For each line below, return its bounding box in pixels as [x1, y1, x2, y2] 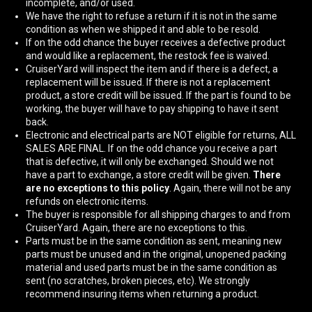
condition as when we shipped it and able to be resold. [26, 23, 263, 35]
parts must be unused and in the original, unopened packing [26, 248, 287, 260]
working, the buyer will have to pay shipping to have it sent [26, 102, 279, 114]
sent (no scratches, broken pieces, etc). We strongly [26, 274, 251, 286]
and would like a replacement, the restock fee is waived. [26, 49, 272, 61]
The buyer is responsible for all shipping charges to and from [26, 208, 291, 220]
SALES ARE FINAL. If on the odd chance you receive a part [26, 142, 278, 154]
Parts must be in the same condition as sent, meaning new [26, 235, 283, 247]
